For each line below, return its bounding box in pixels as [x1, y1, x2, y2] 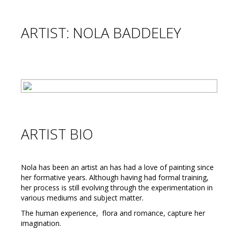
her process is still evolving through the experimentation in [21, 183, 213, 192]
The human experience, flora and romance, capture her [21, 208, 205, 218]
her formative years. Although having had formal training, [21, 173, 209, 182]
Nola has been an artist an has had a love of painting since [21, 162, 214, 172]
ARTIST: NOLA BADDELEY [21, 23, 181, 42]
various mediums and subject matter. [21, 193, 144, 203]
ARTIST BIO [21, 124, 93, 144]
